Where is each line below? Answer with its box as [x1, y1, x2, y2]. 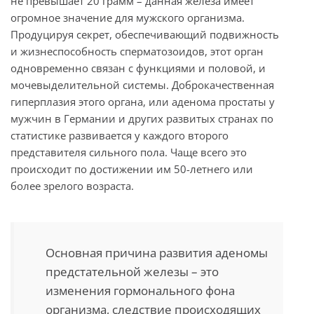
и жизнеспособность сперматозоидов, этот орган [11, 43, 264, 58]
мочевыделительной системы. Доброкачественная [11, 77, 274, 92]
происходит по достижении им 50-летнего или [11, 161, 253, 176]
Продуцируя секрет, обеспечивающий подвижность [11, 27, 279, 41]
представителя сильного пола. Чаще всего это [11, 144, 247, 159]
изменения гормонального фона [46, 282, 235, 299]
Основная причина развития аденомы [46, 244, 268, 261]
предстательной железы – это [46, 263, 219, 280]
